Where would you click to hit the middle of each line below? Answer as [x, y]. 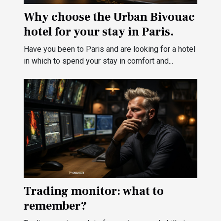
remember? [55, 206]
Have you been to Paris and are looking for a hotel [110, 49]
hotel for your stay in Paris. [99, 32]
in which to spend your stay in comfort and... [98, 61]
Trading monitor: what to [94, 191]
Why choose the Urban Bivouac [109, 17]
